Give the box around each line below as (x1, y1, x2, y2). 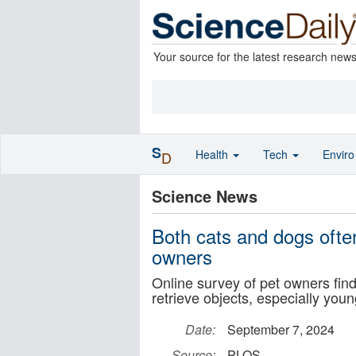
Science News (152, 184, 257, 207)
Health (195, 146, 231, 162)
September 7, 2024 (227, 320, 335, 339)
